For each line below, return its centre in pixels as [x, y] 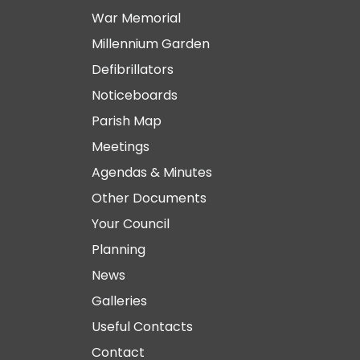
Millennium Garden [151, 44]
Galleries [119, 301]
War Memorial [136, 18]
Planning [119, 250]
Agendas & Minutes [152, 172]
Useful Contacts [142, 327]
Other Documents [149, 198]
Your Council [131, 224]
